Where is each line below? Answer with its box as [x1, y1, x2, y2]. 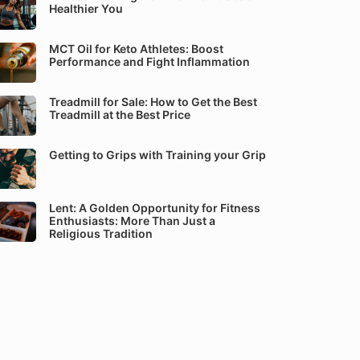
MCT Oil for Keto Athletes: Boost [49, 42, 223, 55]
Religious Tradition [49, 227, 153, 240]
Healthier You [49, 2, 123, 15]
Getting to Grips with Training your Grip [49, 148, 266, 162]
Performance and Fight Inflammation [49, 55, 250, 68]
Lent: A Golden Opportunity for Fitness [49, 201, 260, 215]
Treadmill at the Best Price [49, 108, 190, 121]
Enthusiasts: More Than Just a [49, 214, 215, 227]
